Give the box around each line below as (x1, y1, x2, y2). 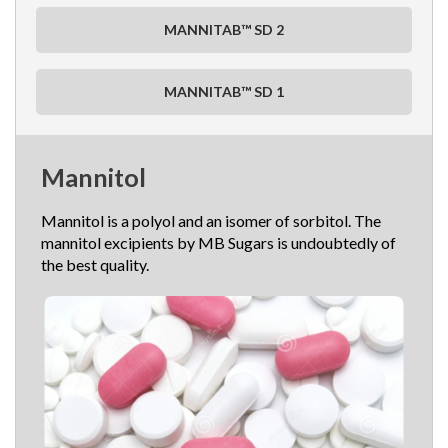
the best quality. (41, 255, 149, 274)
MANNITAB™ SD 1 (164, 83, 284, 100)
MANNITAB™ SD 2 (164, 21, 284, 38)
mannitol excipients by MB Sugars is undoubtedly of (41, 233, 396, 252)
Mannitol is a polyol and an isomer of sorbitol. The (41, 211, 381, 230)
